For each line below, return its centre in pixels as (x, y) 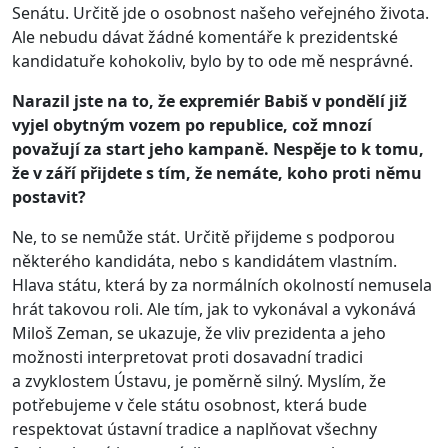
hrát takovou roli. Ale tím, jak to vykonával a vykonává (214, 308)
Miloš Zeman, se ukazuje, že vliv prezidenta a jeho (199, 332)
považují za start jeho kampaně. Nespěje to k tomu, (218, 148)
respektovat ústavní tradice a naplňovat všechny (194, 428)
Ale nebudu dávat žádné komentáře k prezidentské (205, 36)
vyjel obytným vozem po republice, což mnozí (192, 124)
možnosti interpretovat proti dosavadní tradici (187, 356)
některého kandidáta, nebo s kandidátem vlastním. (204, 260)
